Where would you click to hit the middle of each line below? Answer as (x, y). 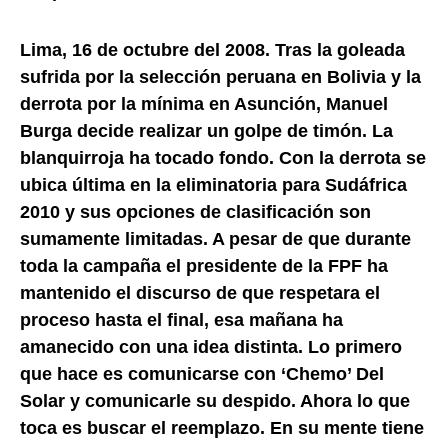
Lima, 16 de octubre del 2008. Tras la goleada (212, 49)
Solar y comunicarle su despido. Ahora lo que (215, 400)
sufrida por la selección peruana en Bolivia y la (220, 76)
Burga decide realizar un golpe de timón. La (206, 130)
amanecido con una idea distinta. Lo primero (211, 346)
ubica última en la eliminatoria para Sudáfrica (213, 184)
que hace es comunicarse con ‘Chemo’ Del (202, 373)
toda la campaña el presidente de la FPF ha (204, 265)
